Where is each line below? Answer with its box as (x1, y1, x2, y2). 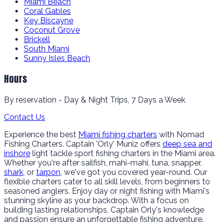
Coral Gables (24, 6, 71, 16)
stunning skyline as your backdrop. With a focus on (4, 196, 189, 206)
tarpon (36, 167, 60, 177)
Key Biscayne (24, 15, 73, 25)
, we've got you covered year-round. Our (60, 167, 207, 177)
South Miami (24, 44, 69, 54)
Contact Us (4, 112, 45, 122)
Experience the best (4, 130, 78, 140)
